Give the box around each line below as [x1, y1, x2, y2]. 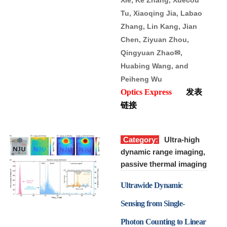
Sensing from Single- [121, 199, 185, 208]
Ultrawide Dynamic [121, 180, 183, 190]
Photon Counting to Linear [121, 217, 206, 226]
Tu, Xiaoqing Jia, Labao [121, 9, 202, 17]
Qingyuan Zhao [121, 48, 174, 57]
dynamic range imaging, [121, 147, 205, 156]
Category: [123, 135, 158, 144]
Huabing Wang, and [121, 61, 188, 70]
